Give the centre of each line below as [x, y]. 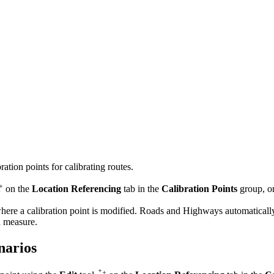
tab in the [141, 189]
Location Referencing [76, 189]
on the [17, 189]
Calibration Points [199, 189]
